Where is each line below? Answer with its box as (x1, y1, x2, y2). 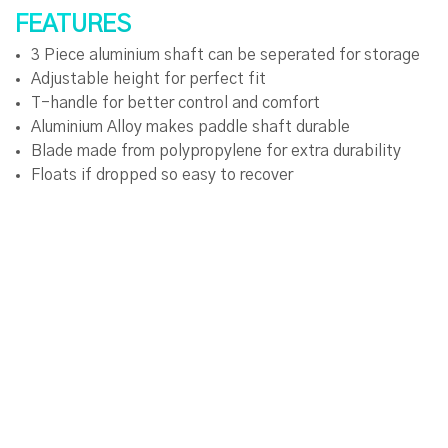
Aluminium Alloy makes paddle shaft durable (31, 119, 350, 136)
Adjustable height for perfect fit (31, 71, 266, 88)
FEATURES (15, 13, 131, 38)
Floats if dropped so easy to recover (31, 167, 293, 184)
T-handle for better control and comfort (31, 95, 320, 112)
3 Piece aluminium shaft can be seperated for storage (31, 47, 420, 64)
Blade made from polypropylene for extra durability (31, 143, 401, 160)
